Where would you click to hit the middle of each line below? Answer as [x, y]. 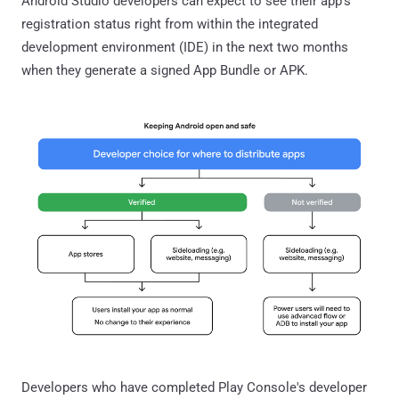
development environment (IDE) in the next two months [185, 47]
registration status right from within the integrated [170, 24]
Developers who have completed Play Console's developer [194, 387]
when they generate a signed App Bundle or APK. [165, 70]
